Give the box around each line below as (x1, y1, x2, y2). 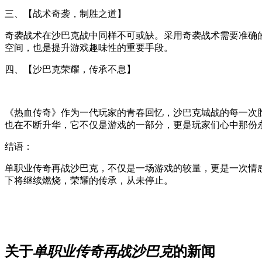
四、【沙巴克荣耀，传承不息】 (5, 64, 136, 74)
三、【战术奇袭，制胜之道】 (5, 8, 126, 19)
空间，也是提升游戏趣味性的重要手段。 (5, 42, 173, 53)
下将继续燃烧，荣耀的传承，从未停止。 (5, 175, 173, 185)
